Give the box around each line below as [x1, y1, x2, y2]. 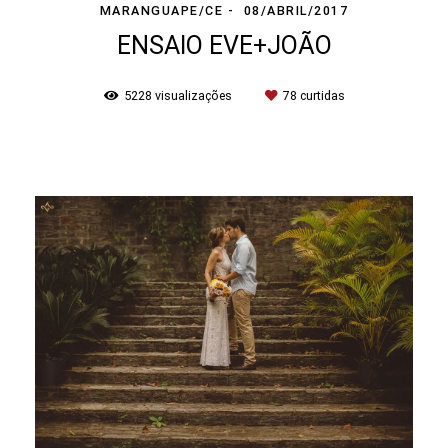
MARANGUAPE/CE [99, 3, 224, 19]
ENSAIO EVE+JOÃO [116, 31, 332, 61]
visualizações [151, 88, 235, 104]
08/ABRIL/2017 [243, 3, 349, 19]
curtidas [296, 88, 345, 104]
